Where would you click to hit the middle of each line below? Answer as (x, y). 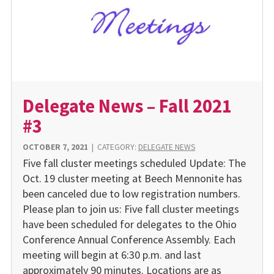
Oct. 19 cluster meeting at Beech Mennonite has (132, 178)
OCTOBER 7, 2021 (55, 147)
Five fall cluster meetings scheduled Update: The (134, 163)
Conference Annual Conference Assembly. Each (129, 239)
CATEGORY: (117, 147)
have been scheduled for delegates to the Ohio (129, 224)
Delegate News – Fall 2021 (127, 106)
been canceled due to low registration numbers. (131, 193)
